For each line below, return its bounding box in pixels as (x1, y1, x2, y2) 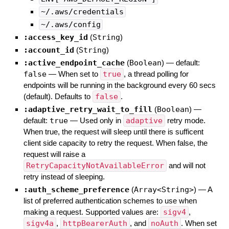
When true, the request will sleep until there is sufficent (23, 127, 203, 136)
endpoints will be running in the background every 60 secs (23, 81, 216, 90)
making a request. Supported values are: (23, 208, 161, 217)
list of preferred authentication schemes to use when (23, 196, 197, 205)
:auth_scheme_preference (23, 185, 129, 195)
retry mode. (165, 116, 205, 125)
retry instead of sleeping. (23, 172, 105, 181)
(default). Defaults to (23, 92, 93, 101)
